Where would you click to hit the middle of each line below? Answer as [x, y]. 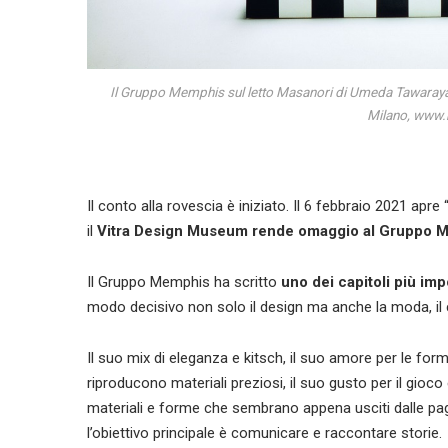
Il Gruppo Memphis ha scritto [184, 281]
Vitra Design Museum [172, 230]
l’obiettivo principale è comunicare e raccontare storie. [264, 432]
